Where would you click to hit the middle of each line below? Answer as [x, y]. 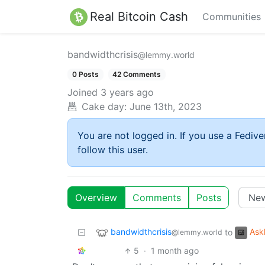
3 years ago [127, 93]
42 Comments [137, 74]
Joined [83, 93]
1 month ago [175, 251]
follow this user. [113, 150]
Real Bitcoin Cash [139, 16]
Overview [96, 198]
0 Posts [85, 74]
